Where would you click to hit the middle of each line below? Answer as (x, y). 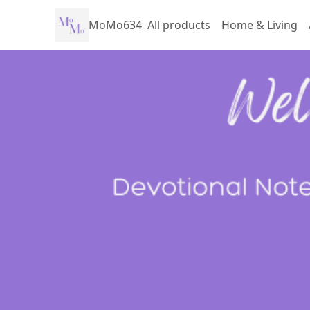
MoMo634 (115, 25)
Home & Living (259, 25)
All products (179, 25)
